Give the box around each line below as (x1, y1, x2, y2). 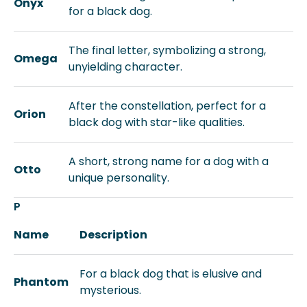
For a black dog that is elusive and (79, 266, 262, 282)
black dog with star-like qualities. (69, 114, 245, 130)
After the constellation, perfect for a (69, 98, 266, 114)
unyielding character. (69, 59, 182, 75)
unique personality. (69, 170, 169, 186)
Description (79, 227, 147, 243)
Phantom (14, 274, 69, 290)
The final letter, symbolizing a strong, (69, 42, 266, 58)
